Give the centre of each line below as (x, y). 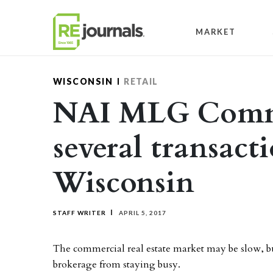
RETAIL (141, 81)
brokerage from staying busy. (117, 264)
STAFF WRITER (80, 213)
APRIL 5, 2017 (142, 213)
